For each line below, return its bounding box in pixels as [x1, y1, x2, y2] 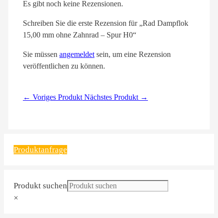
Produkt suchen [14, 181, 67, 191]
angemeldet [59, 50, 94, 59]
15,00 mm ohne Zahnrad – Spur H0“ [23, 31, 136, 39]
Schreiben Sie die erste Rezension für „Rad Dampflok [23, 19, 188, 28]
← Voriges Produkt [23, 93, 84, 102]
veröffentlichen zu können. [23, 62, 105, 71]
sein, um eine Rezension [94, 50, 171, 59]
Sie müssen [23, 50, 59, 59]
